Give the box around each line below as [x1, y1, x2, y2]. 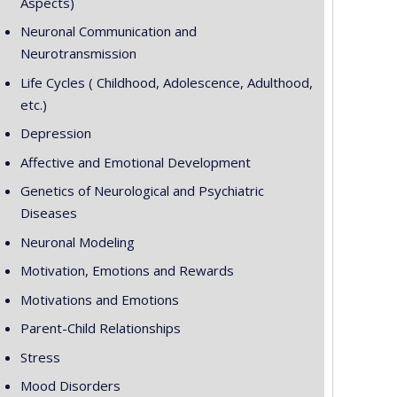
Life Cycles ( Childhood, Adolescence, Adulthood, [19, 73, 313, 91]
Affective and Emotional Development [19, 152, 251, 171]
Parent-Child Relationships [19, 319, 181, 337]
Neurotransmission [19, 44, 136, 62]
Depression [19, 124, 91, 142]
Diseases [19, 204, 77, 222]
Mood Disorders [19, 377, 121, 394]
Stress [19, 347, 60, 366]
